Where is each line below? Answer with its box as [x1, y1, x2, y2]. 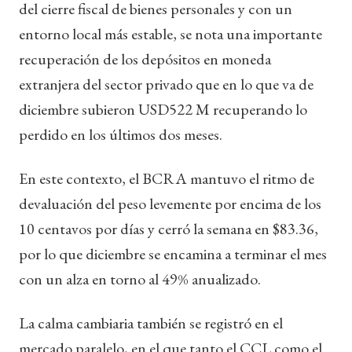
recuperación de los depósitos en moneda [19, 48, 271, 69]
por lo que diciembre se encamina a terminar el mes [19, 243, 327, 264]
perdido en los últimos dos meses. [19, 123, 222, 145]
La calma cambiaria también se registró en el [19, 312, 283, 333]
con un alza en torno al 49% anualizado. [19, 268, 261, 289]
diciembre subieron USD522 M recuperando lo [19, 98, 307, 119]
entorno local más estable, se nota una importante [19, 23, 322, 44]
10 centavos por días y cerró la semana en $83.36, [19, 218, 318, 239]
